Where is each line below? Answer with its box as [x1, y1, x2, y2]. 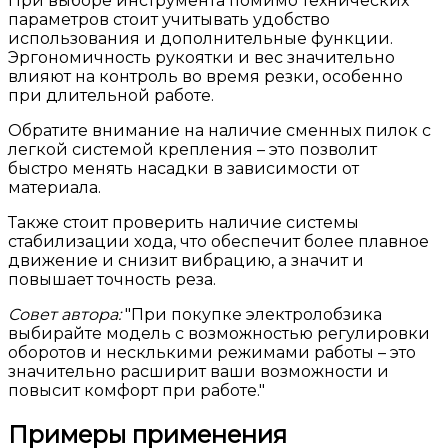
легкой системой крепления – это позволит [8, 140, 377, 160]
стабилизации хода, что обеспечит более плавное [8, 232, 429, 252]
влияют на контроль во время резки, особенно [8, 67, 403, 87]
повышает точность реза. [8, 270, 216, 290]
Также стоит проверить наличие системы [8, 213, 359, 233]
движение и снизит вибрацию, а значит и [8, 251, 364, 271]
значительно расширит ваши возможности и [8, 362, 389, 382]
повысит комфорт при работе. [8, 381, 259, 401]
